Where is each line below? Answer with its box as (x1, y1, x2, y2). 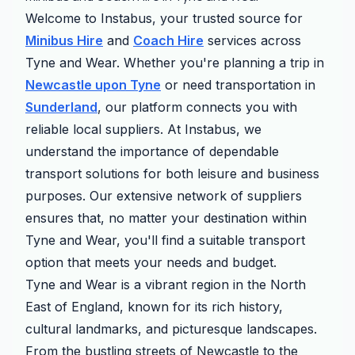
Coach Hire (133, 32, 204, 48)
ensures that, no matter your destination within (25, 210, 307, 226)
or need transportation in (161, 77, 315, 93)
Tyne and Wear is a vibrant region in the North (25, 277, 306, 292)
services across (204, 32, 301, 48)
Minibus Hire (25, 32, 103, 48)
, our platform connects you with (97, 99, 297, 115)
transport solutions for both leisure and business (25, 166, 319, 181)
